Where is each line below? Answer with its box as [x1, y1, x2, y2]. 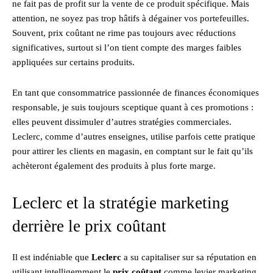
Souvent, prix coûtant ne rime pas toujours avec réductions [12, 27, 236, 38]
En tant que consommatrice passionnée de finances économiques [12, 87, 259, 97]
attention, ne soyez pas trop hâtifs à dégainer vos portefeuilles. [12, 13, 249, 23]
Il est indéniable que [12, 252, 91, 262]
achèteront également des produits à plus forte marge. [12, 160, 216, 171]
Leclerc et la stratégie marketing [12, 193, 229, 212]
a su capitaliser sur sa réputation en [121, 252, 257, 262]
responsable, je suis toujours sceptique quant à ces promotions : [12, 102, 253, 112]
